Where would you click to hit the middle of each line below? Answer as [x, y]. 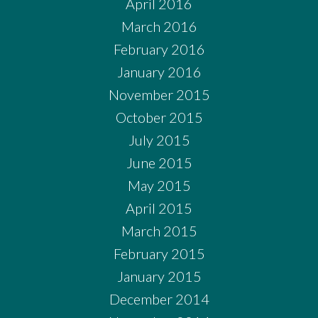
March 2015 [159, 231]
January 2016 [159, 72]
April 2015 [159, 208]
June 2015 [159, 163]
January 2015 [159, 276]
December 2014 [159, 299]
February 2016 [159, 49]
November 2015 [159, 95]
